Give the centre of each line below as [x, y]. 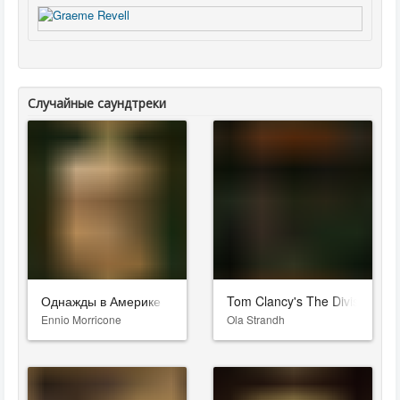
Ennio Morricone [81, 319]
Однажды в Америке [101, 301]
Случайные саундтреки [97, 103]
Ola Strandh [256, 319]
